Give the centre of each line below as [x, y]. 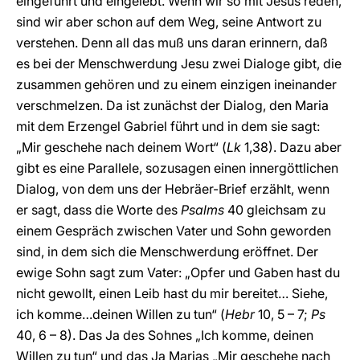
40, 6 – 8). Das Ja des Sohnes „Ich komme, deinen [165, 335]
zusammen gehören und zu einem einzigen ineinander [176, 84]
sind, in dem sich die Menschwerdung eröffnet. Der [167, 252]
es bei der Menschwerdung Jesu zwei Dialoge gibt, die [179, 63]
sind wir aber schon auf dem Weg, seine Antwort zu [169, 22]
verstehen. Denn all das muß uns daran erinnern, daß [172, 43]
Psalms [202, 210]
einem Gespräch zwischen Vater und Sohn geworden [174, 231]
